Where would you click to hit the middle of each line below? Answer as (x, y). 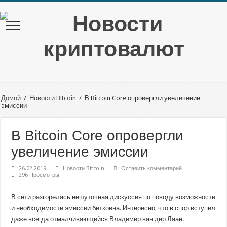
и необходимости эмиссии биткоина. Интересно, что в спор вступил (113, 208)
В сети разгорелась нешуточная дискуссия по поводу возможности (113, 197)
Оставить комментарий (152, 168)
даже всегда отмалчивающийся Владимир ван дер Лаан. (98, 219)
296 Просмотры (39, 175)
